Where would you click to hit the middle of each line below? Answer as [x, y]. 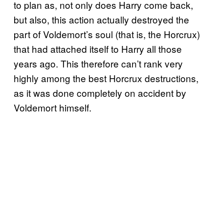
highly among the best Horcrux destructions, [106, 78]
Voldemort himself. [53, 108]
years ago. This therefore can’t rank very [98, 64]
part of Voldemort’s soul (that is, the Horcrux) [107, 34]
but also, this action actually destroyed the [101, 20]
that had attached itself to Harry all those [98, 49]
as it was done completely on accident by [100, 93]
